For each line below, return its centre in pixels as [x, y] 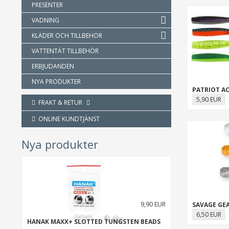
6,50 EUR [209, 214]
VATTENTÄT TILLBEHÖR [65, 51]
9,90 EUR [153, 204]
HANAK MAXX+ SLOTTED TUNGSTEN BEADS [94, 222]
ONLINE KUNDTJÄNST [67, 119]
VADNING [45, 20]
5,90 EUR [209, 99]
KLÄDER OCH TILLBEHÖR [67, 36]
